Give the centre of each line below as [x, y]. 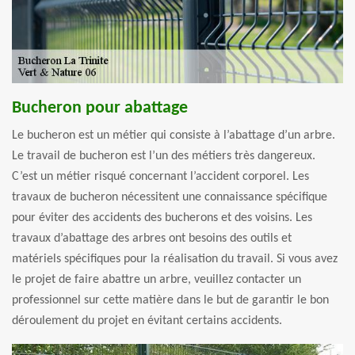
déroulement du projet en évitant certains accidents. [147, 321]
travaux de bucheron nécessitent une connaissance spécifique [170, 197]
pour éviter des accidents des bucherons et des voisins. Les [162, 218]
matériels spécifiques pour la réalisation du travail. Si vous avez [175, 259]
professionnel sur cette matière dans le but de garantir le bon [170, 300]
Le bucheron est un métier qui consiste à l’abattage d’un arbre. [174, 135]
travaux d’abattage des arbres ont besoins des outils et [152, 238]
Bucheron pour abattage [100, 108]
